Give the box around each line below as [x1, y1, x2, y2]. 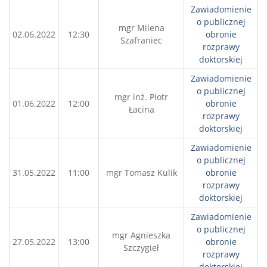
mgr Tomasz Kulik [105, 167, 177, 178]
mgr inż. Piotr [114, 91, 168, 103]
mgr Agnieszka [112, 229, 170, 241]
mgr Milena [118, 22, 164, 33]
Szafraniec [120, 35, 162, 46]
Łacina [128, 104, 154, 115]
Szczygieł [123, 242, 159, 253]
